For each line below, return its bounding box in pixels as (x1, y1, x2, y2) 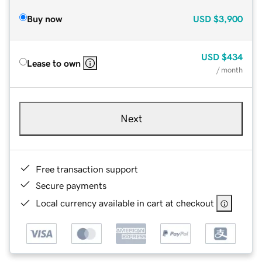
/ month (216, 65, 243, 74)
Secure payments (36, 180, 106, 190)
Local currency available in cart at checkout (36, 198, 214, 208)
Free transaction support (36, 164, 138, 174)
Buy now (27, 13, 62, 23)
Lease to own (27, 58, 81, 68)
